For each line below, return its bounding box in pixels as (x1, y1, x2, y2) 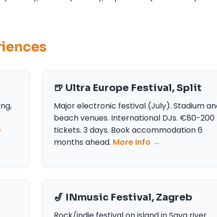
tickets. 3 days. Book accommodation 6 (54, 124, 202, 136)
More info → (113, 136, 160, 148)
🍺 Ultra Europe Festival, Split (54, 81, 201, 94)
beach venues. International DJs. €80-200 (54, 112, 215, 124)
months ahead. (54, 136, 113, 148)
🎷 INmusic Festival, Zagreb (54, 191, 192, 203)
